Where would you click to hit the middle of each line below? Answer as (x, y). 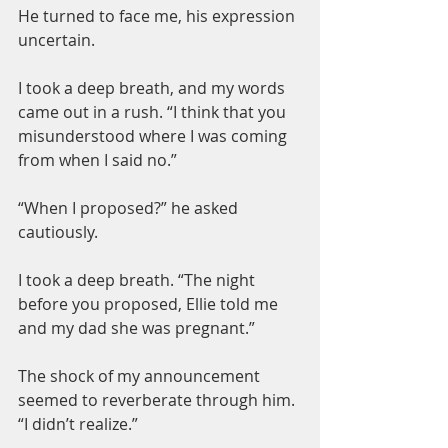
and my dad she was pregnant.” (136, 328)
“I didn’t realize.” (78, 424)
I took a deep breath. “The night (138, 280)
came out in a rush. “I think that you (154, 112)
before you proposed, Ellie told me (150, 304)
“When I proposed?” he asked (130, 208)
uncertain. (56, 40)
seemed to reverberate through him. (158, 400)
